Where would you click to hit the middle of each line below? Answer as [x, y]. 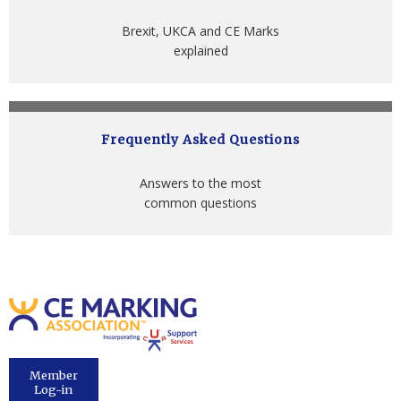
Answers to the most [200, 183]
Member [54, 375]
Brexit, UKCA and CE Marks [200, 31]
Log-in [54, 389]
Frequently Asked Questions [200, 140]
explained [200, 51]
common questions [200, 203]
